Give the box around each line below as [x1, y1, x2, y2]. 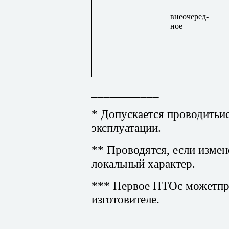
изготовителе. [91, 192, 159, 206]
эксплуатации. [91, 121, 161, 134]
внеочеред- [170, 12, 209, 21]
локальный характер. [91, 156, 195, 170]
